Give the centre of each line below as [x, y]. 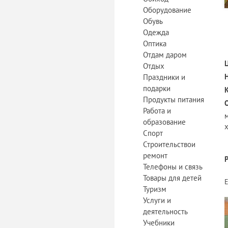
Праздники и [164, 77]
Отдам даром [165, 55]
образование [164, 122]
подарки [157, 88]
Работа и [157, 111]
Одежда [156, 32]
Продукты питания [174, 99]
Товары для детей [172, 178]
